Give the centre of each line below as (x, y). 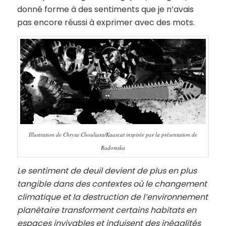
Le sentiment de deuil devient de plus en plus (107, 171)
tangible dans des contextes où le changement (112, 184)
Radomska (113, 148)
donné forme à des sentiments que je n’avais (105, 9)
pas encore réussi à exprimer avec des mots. (106, 22)
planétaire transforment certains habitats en (106, 210)
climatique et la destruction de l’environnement (112, 197)
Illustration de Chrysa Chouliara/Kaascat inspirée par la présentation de (113, 135)
